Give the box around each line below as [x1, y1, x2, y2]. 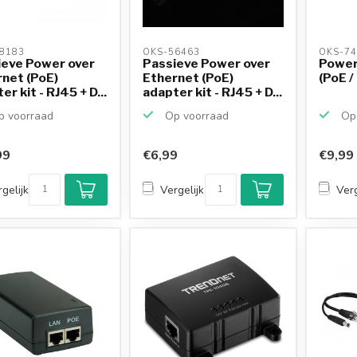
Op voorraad [162, 108, 229, 124]
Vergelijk [160, 182, 205, 198]
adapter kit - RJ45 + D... [143, 84, 283, 100]
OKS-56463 [143, 45, 204, 58]
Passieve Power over [143, 55, 271, 71]
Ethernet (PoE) [143, 69, 234, 85]
